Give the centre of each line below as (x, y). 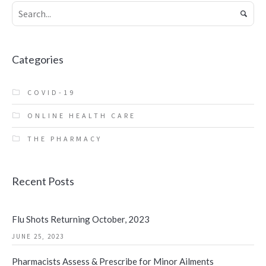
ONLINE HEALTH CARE (82, 116)
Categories (38, 60)
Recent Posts (43, 181)
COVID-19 (51, 93)
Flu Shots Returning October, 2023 (81, 219)
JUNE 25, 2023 (38, 237)
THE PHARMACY (65, 139)
